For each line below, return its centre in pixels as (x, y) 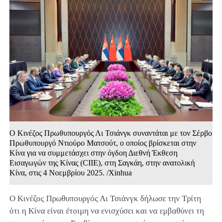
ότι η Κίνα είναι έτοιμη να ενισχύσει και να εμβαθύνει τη (107, 211)
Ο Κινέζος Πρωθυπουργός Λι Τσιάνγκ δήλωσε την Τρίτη (105, 199)
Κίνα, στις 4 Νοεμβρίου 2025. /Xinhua (70, 173)
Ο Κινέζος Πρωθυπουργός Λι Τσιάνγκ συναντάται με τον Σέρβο (111, 133)
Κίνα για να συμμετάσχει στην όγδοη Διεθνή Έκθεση (93, 153)
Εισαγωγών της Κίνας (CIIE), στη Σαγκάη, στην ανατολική (102, 163)
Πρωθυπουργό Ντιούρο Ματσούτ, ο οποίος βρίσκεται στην (103, 143)
